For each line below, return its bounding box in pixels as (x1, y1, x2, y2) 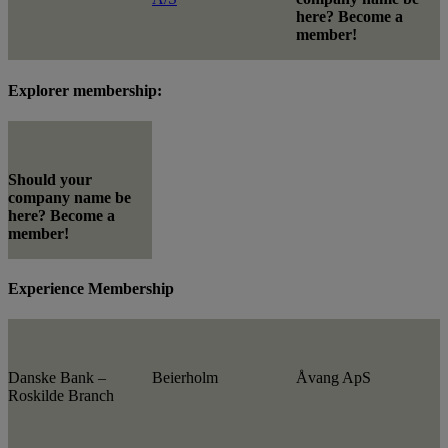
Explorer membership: (8, 81, 162, 99)
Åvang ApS (296, 369, 371, 387)
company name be (8, 188, 131, 206)
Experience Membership (8, 280, 174, 298)
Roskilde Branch (8, 387, 114, 405)
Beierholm (152, 369, 218, 387)
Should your (8, 170, 92, 188)
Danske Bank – (8, 369, 106, 387)
